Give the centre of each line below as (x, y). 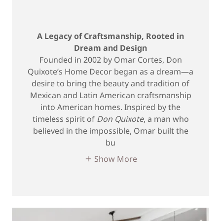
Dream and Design (110, 48)
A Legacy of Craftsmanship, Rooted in (110, 36)
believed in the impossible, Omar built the (110, 131)
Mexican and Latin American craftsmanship (110, 95)
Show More (115, 159)
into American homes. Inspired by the (110, 107)
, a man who (166, 119)
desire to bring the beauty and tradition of (110, 84)
